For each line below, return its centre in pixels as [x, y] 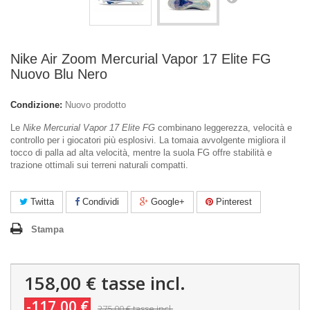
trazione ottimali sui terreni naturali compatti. [99, 165]
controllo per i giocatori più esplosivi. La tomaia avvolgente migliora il [148, 140]
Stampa [47, 229]
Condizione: [36, 105]
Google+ [166, 202]
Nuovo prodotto [95, 105]
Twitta [41, 202]
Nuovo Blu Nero [59, 74]
